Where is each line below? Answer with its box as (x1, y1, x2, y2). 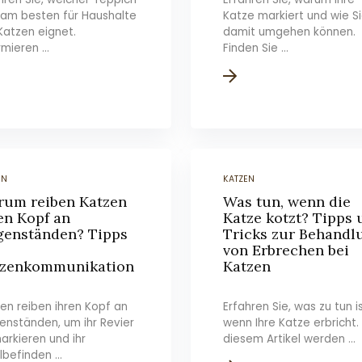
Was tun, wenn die (223, 192, 351, 211)
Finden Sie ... (223, 40, 289, 56)
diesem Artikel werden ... (223, 331, 356, 347)
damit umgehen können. (223, 24, 356, 40)
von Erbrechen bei (223, 241, 350, 259)
